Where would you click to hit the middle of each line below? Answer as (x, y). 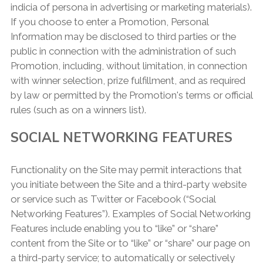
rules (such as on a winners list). (78, 109)
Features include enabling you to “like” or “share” (114, 229)
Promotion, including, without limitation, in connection (129, 65)
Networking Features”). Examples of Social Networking (130, 214)
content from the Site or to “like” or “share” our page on (130, 243)
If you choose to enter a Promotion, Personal (109, 21)
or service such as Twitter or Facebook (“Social (113, 199)
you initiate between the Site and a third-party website (128, 185)
